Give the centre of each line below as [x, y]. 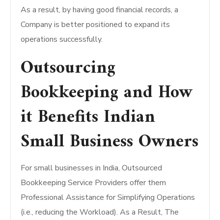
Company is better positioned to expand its [96, 25]
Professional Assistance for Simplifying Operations [108, 197]
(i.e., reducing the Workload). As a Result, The [100, 212]
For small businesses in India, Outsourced [92, 168]
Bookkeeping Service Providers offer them [94, 183]
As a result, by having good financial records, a [100, 10]
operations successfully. [62, 39]
